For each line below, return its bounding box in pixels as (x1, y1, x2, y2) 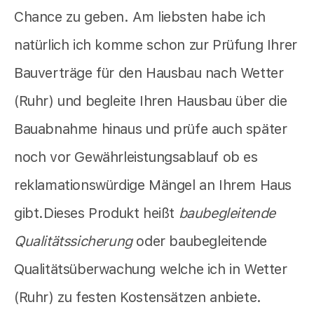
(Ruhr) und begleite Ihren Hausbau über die (14, 93, 287, 110)
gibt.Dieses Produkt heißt (14, 205, 179, 222)
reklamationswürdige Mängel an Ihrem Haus (14, 177, 292, 194)
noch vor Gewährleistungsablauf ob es (14, 149, 258, 166)
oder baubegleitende (136, 233, 267, 250)
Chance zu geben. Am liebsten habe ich (14, 8, 266, 26)
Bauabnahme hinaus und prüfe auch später (14, 121, 287, 138)
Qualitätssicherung (14, 233, 137, 250)
